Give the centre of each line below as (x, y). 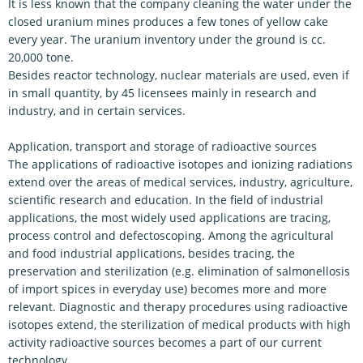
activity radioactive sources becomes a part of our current (165, 342)
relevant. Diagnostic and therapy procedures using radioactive (178, 307)
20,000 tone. (41, 57)
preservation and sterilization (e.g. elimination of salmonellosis (179, 271)
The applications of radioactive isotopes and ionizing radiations (180, 164)
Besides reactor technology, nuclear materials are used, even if (179, 75)
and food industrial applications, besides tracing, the (152, 253)
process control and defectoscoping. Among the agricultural (171, 235)
